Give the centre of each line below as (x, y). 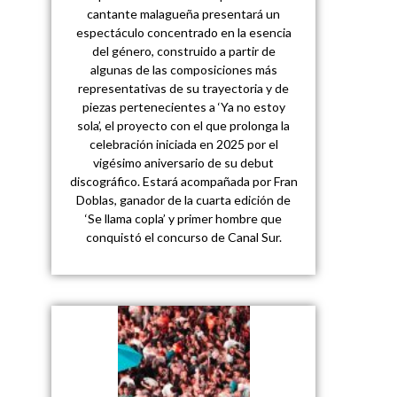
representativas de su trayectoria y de (184, 88)
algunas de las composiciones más (183, 69)
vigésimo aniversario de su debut (184, 162)
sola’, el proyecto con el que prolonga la (184, 125)
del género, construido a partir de (183, 51)
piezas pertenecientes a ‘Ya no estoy (183, 106)
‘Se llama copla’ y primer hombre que (184, 218)
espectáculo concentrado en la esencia (183, 32)
